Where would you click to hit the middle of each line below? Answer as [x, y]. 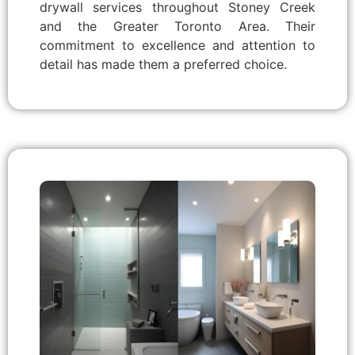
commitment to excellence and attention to [177, 46]
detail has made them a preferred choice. [163, 65]
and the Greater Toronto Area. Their [177, 27]
